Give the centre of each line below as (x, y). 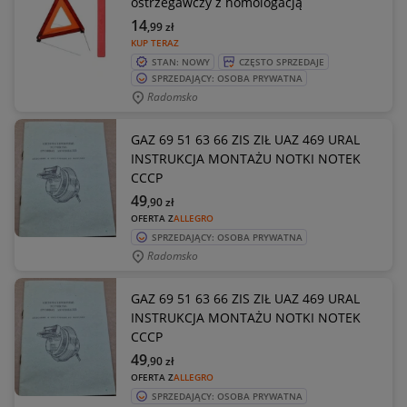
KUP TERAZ (155, 43)
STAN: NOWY (181, 62)
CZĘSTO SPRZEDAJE (282, 62)
